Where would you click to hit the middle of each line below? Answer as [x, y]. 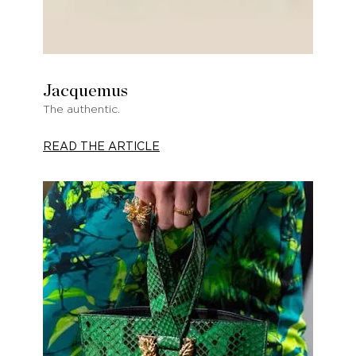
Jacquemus [85, 90]
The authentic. [81, 109]
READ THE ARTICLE [101, 147]
